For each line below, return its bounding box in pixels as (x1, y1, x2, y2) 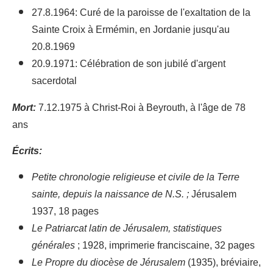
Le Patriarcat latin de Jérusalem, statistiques (32, 218, 222, 239)
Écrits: (12, 141, 42, 162)
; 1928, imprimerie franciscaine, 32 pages (77, 235, 255, 257)
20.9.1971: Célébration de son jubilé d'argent (32, 54, 225, 75)
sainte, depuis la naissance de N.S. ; (32, 184, 191, 205)
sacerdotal (32, 71, 77, 92)
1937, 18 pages (32, 201, 99, 222)
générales (32, 235, 77, 257)
